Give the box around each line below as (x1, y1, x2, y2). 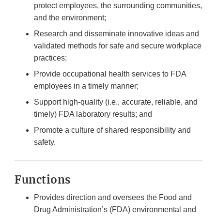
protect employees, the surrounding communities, (34, 1, 202, 10)
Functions (15, 173, 73, 187)
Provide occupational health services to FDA (34, 70, 186, 78)
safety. (34, 138, 58, 147)
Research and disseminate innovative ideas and (34, 30, 199, 38)
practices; (34, 54, 69, 62)
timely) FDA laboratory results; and (34, 110, 154, 119)
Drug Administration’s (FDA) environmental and (34, 205, 196, 214)
